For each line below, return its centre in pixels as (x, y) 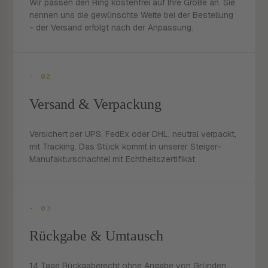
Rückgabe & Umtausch (96, 236)
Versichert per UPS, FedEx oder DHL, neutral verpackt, (133, 134)
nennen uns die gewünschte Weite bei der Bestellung (131, 15)
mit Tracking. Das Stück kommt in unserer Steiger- (125, 147)
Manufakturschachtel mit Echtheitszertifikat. (113, 159)
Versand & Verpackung (95, 104)
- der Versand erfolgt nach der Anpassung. (111, 28)
